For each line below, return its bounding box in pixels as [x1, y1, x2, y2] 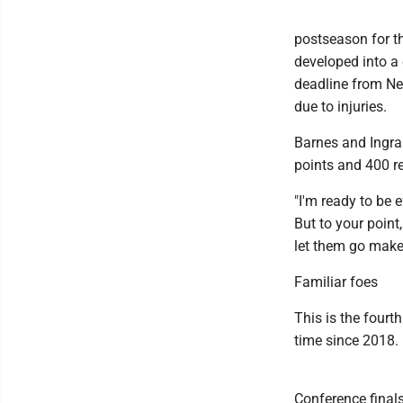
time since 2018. [294, 332, 399, 349]
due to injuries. [294, 98, 387, 115]
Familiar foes [294, 273, 378, 291]
